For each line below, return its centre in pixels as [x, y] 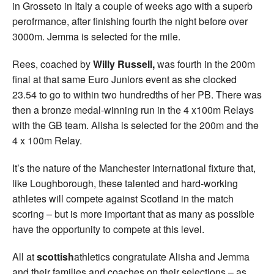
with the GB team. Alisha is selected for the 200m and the [135, 125]
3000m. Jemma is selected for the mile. [96, 37]
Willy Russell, [124, 64]
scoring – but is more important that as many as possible [133, 214]
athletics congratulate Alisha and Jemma [162, 257]
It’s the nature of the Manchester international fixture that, [134, 168]
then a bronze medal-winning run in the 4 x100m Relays [133, 110]
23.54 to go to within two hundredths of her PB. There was [137, 95]
